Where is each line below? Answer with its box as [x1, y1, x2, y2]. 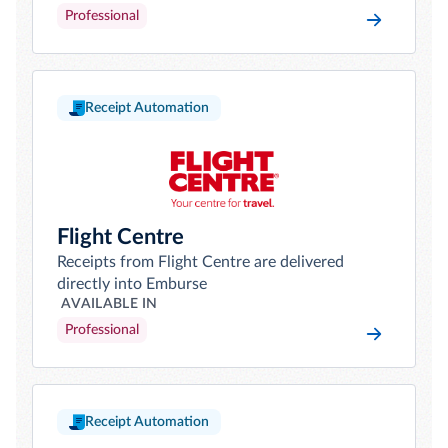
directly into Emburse [57, 276, 207, 292]
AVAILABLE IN [61, 297, 158, 311]
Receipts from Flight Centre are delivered [57, 254, 344, 270]
